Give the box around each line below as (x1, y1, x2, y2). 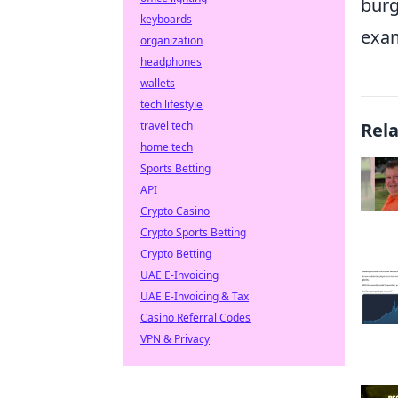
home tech (140, 139, 193, 155)
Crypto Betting (140, 246, 211, 261)
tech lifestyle (140, 97, 203, 112)
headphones (140, 54, 202, 69)
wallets (140, 76, 175, 91)
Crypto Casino (140, 203, 210, 219)
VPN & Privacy (140, 331, 210, 346)
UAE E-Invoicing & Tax (140, 289, 249, 304)
